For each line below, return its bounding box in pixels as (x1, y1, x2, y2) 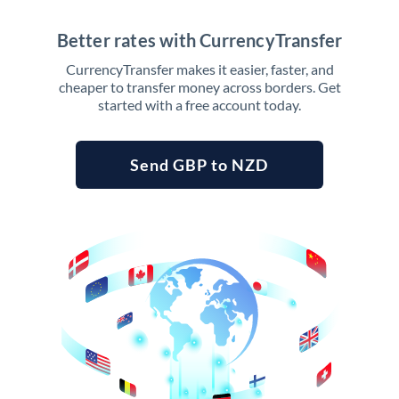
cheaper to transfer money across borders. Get (58, 78, 341, 95)
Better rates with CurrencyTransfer (56, 29, 343, 51)
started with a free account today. (98, 96, 301, 113)
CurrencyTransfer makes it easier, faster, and (65, 61, 334, 77)
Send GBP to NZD (130, 155, 269, 175)
